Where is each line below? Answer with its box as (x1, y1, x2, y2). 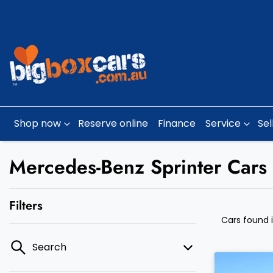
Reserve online (78, 116, 148, 130)
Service (205, 116, 241, 130)
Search (32, 240, 66, 254)
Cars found (221, 214, 271, 226)
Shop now (14, 116, 61, 130)
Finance (158, 116, 196, 130)
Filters (9, 197, 43, 214)
